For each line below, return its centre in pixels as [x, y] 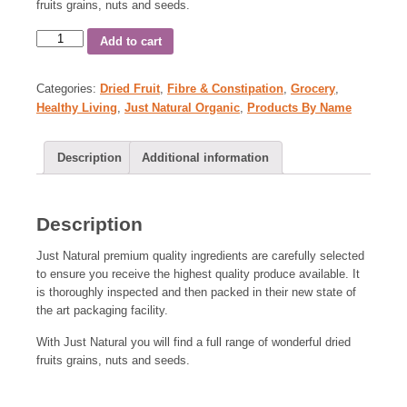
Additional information [206, 158]
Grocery [313, 88]
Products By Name [299, 107]
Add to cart [130, 41]
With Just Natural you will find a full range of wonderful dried [194, 342]
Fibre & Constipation [225, 88]
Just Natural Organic [182, 107]
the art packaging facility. [102, 311]
